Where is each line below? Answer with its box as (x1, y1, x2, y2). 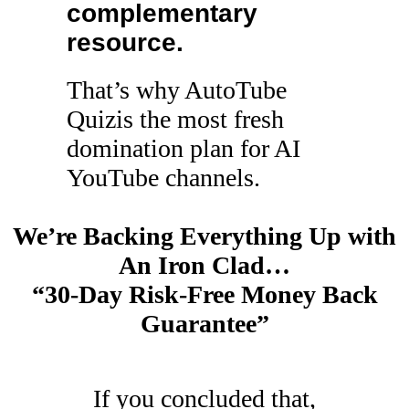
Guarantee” (140, 309, 269, 338)
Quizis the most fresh (66, 105, 284, 133)
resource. (66, 28, 184, 58)
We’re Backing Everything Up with (13, 222, 396, 250)
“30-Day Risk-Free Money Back (31, 280, 378, 309)
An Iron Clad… (119, 251, 290, 279)
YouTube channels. (66, 163, 260, 192)
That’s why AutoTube (66, 76, 287, 104)
